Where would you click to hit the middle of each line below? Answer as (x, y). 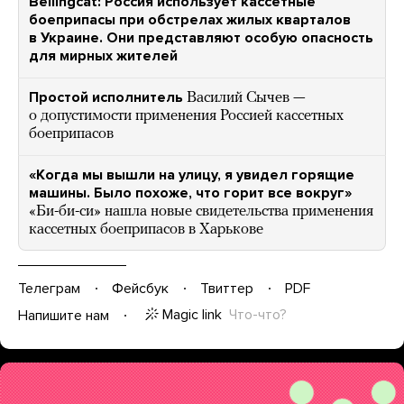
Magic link (192, 315)
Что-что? (258, 315)
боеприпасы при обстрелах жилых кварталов (190, 20)
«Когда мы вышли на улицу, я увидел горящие (192, 175)
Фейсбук (140, 288)
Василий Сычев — (246, 98)
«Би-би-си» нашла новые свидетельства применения (201, 211)
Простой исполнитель (106, 97)
